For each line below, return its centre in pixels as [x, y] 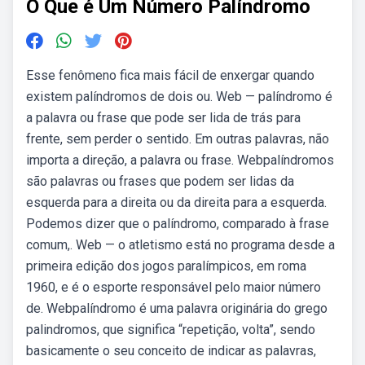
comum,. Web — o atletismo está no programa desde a [180, 245]
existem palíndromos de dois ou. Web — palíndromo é [179, 97]
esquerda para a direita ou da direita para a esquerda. [176, 202]
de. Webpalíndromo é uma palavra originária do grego [177, 308]
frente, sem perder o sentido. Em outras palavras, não [178, 139]
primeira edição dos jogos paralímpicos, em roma [166, 266]
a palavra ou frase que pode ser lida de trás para [163, 118]
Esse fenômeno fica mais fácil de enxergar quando [170, 75]
